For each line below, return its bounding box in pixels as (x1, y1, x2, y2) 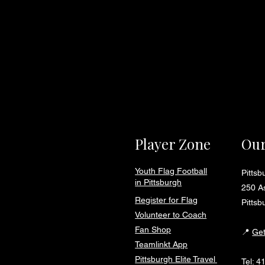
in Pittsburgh (135, 177, 182, 187)
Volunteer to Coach (135, 210, 207, 219)
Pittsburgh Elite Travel (135, 254, 218, 264)
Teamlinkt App (135, 240, 188, 249)
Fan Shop (135, 225, 172, 234)
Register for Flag (135, 195, 198, 205)
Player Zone (135, 134, 211, 153)
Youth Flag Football (135, 166, 208, 176)
